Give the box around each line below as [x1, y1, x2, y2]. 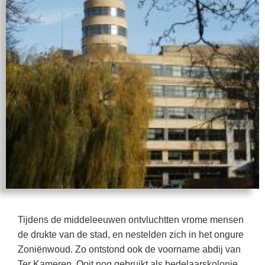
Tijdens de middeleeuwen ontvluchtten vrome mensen [18, 215, 244, 225]
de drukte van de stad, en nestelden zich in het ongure [18, 230, 244, 240]
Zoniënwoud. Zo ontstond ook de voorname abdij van [18, 244, 241, 254]
